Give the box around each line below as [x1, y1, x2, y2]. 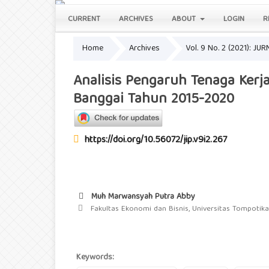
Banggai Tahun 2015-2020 [73, 86, 234, 112]
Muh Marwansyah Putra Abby [89, 190, 195, 205]
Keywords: [76, 250, 114, 265]
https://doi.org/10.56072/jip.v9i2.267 [85, 132, 227, 150]
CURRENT [68, 12, 100, 26]
